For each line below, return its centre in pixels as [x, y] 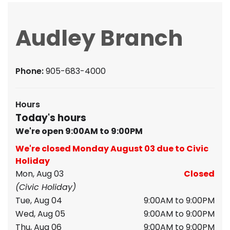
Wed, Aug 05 [40, 214]
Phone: [31, 71]
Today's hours [51, 118]
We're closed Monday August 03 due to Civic [112, 149]
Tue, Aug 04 [39, 200]
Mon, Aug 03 [40, 174]
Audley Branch [99, 38]
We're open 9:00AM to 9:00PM [79, 131]
